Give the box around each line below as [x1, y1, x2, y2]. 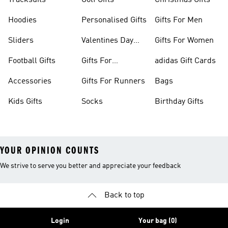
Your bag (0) [138, 217, 177, 224]
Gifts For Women [155, 37, 214, 45]
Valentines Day [81, 37, 133, 45]
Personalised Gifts [81, 16, 147, 24]
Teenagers [81, 69, 119, 77]
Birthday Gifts [155, 98, 204, 106]
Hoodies [8, 16, 37, 24]
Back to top [104, 191, 145, 199]
